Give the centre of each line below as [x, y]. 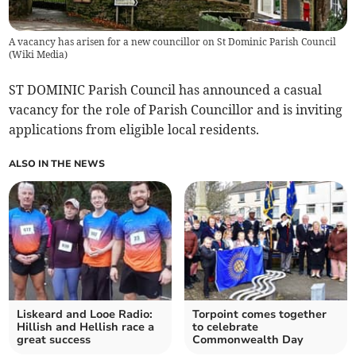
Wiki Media [39, 55]
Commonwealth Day [248, 340]
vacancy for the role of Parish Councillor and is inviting [176, 110]
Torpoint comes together [259, 315]
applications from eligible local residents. [134, 130]
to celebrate [225, 327]
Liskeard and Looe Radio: [85, 315]
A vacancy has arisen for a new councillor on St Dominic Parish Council [173, 42]
